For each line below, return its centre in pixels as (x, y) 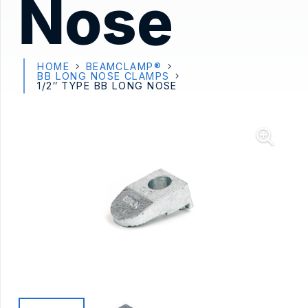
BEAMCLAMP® (124, 66)
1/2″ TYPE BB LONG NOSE (107, 85)
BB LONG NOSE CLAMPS (103, 76)
